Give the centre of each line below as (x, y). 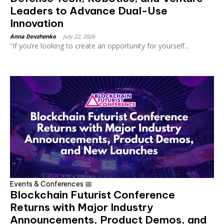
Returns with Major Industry (81, 207)
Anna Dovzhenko (33, 36)
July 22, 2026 (79, 36)
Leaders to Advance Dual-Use (89, 10)
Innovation (37, 23)
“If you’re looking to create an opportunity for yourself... (99, 45)
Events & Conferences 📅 (51, 184)
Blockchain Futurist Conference (92, 194)
